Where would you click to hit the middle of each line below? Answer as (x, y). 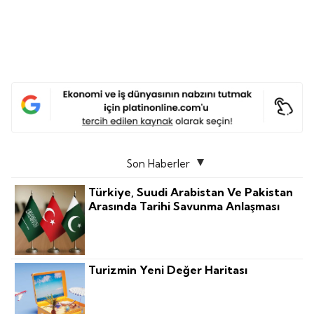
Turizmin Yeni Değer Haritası (168, 270)
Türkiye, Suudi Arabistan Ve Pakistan (191, 192)
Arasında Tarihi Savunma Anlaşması (184, 206)
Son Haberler (158, 164)
